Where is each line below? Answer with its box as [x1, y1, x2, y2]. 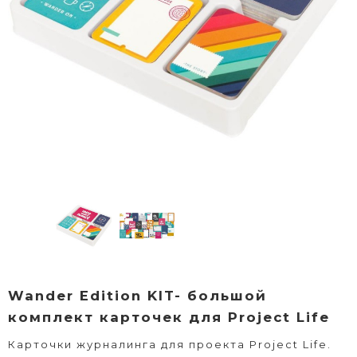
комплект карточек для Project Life [8, 308, 330, 325]
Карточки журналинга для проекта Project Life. [8, 337, 331, 351]
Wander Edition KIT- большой [8, 287, 267, 304]
